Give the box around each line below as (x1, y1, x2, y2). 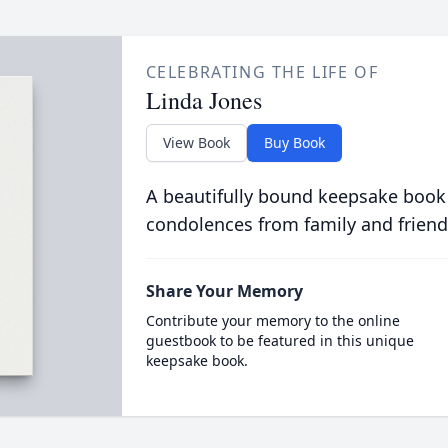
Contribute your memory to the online (145, 311, 400, 330)
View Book (162, 133, 230, 152)
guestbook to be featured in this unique (145, 331, 414, 350)
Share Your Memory (145, 280, 303, 302)
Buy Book (263, 133, 325, 152)
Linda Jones (145, 84, 262, 116)
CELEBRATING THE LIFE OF (145, 61, 379, 83)
